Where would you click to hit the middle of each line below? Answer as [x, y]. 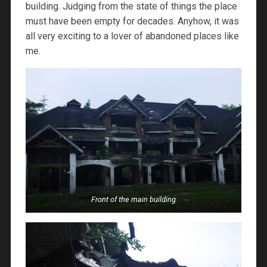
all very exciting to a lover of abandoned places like [132, 36]
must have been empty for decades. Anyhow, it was [132, 21]
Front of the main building [133, 199]
